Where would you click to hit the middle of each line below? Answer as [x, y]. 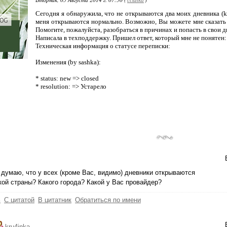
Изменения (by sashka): [68, 62]
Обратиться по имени [108, 200]
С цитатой [19, 200]
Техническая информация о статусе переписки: [103, 46]
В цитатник [55, 200]
